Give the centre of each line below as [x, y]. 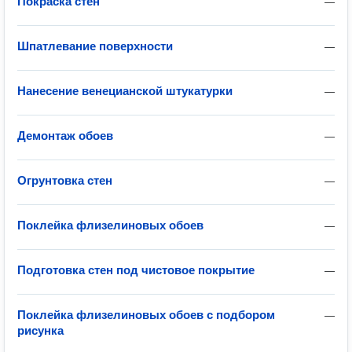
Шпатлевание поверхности [95, 46]
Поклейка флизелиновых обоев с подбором [146, 315]
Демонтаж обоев [65, 136]
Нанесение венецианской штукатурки [125, 91]
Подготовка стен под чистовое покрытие [136, 270]
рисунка [40, 330]
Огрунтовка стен [65, 180]
